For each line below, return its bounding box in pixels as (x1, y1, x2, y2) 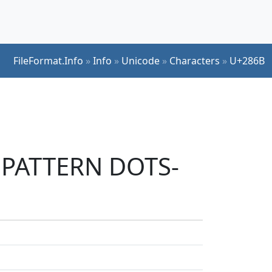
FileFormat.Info (13, 53, 83, 67)
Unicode (121, 53, 160, 67)
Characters (169, 53, 220, 67)
